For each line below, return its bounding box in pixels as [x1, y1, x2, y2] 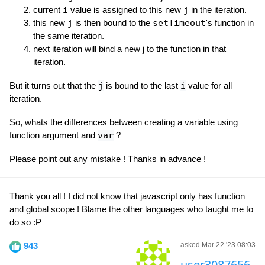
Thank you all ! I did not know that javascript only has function [9, 191, 245, 201]
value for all [186, 80, 232, 91]
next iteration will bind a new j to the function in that [33, 44, 226, 54]
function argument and [9, 130, 98, 140]
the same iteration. [33, 31, 104, 41]
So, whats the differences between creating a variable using [9, 117, 238, 127]
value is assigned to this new [68, 5, 183, 15]
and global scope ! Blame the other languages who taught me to [9, 204, 253, 214]
